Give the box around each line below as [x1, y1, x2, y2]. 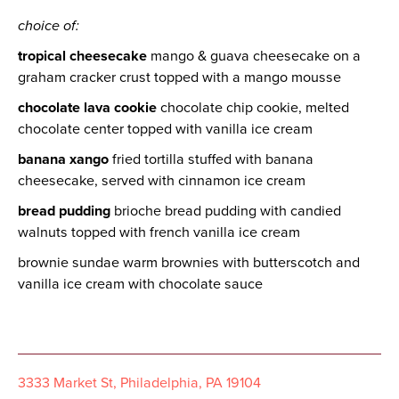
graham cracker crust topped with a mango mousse [18, 67, 341, 88]
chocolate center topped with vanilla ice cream [18, 118, 313, 140]
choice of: [18, 15, 79, 37]
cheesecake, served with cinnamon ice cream [18, 170, 305, 191]
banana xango [18, 149, 109, 170]
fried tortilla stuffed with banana [109, 149, 313, 170]
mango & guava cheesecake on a [147, 45, 361, 67]
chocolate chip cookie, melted [157, 97, 349, 118]
